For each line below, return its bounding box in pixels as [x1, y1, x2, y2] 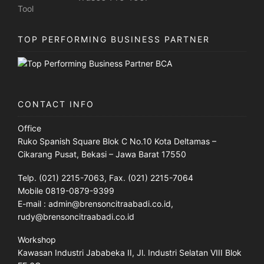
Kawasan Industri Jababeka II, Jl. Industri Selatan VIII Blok [18, 247, 242, 258]
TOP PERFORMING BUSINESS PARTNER [18, 34, 210, 44]
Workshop [18, 235, 56, 245]
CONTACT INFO [18, 99, 94, 110]
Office [18, 123, 41, 134]
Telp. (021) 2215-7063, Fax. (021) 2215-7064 [18, 172, 193, 183]
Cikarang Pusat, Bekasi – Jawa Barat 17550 [18, 149, 186, 160]
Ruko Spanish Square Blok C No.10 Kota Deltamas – [18, 136, 216, 147]
